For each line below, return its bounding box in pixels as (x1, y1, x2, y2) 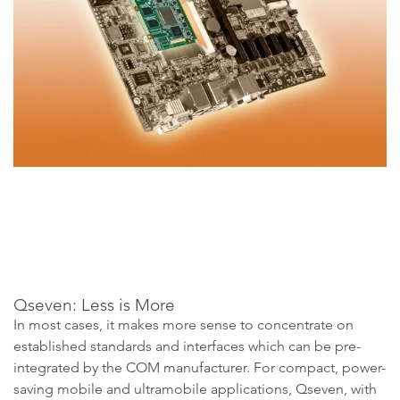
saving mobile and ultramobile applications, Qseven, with (13, 380, 377, 397)
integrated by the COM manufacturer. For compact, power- (13, 359, 386, 376)
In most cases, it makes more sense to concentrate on (13, 316, 354, 333)
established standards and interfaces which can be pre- (13, 337, 361, 354)
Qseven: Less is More (13, 295, 175, 315)
